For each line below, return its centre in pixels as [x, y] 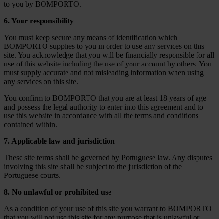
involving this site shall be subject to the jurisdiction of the [93, 166]
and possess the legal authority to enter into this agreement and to [104, 107]
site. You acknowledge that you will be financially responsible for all [109, 55]
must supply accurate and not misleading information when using [104, 72]
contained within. [31, 124]
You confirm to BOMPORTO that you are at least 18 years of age [105, 98]
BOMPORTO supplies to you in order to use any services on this [104, 46]
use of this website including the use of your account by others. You [108, 64]
